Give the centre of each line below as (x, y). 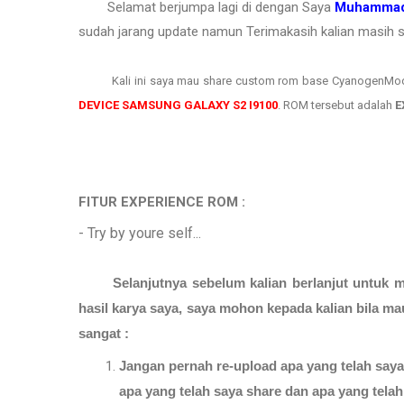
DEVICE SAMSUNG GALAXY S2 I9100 (178, 105)
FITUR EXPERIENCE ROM (158, 202)
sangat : (104, 333)
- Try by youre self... (140, 233)
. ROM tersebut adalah (336, 105)
